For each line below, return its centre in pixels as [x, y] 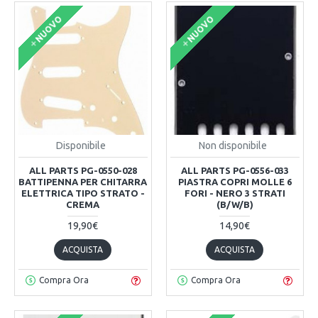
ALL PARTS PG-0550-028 [83, 170]
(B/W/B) [235, 204]
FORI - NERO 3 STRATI [235, 193]
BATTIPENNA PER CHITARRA [83, 181]
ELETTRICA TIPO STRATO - [83, 193]
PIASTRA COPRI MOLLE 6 [235, 181]
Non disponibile [233, 145]
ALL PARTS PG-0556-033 [235, 170]
